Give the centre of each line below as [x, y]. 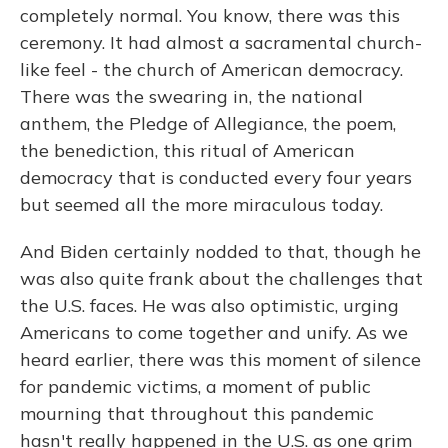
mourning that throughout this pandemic [197, 413]
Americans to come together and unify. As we [214, 332]
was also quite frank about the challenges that [221, 278]
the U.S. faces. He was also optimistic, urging [209, 305]
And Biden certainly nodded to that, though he [220, 251]
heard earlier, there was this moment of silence [220, 359]
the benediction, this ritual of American [187, 150]
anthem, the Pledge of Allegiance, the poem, [208, 123]
